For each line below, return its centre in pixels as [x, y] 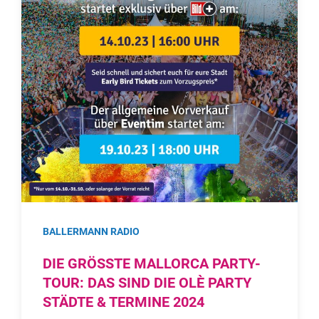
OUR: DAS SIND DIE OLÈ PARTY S [147, 283]
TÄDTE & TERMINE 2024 [120, 303]
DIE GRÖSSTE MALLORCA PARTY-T [152, 264]
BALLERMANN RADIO [91, 232]
